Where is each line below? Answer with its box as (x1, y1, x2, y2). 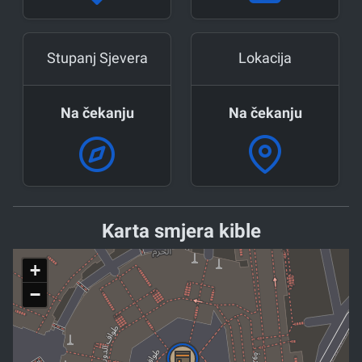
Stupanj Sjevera (46, 48, 148, 66)
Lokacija (238, 48, 292, 66)
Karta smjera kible (101, 219, 261, 242)
